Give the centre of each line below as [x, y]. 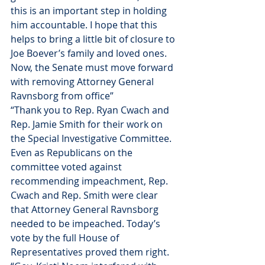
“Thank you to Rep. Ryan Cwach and [91, 110]
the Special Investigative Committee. [92, 138]
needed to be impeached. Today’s [87, 223]
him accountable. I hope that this [85, 25]
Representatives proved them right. [90, 252]
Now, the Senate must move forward [93, 67]
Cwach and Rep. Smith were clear [85, 195]
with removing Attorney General [83, 81]
